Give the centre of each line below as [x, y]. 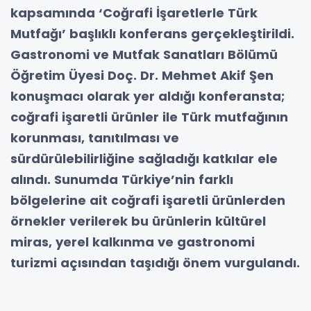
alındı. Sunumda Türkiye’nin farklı [122, 179]
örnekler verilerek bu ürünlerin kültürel [138, 221]
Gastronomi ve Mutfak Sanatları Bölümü [144, 54]
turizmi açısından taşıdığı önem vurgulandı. [155, 262]
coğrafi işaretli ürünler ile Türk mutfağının [149, 117]
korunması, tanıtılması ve [95, 137]
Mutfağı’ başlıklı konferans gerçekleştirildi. [152, 33]
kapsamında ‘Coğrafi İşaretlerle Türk [134, 12]
